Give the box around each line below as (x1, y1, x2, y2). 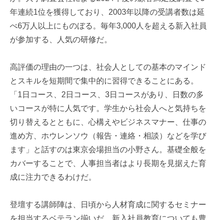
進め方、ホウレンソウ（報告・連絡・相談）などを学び (10, 132, 206, 140)
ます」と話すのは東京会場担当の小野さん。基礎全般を (10, 145, 206, 154)
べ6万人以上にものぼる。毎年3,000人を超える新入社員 (10, 22, 207, 30)
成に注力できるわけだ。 (10, 173, 96, 182)
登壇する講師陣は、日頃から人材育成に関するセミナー (10, 200, 206, 209)
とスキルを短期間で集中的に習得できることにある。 (10, 77, 198, 85)
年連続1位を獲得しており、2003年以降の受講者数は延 (10, 8, 205, 17)
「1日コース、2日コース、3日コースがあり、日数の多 (10, 90, 204, 99)
